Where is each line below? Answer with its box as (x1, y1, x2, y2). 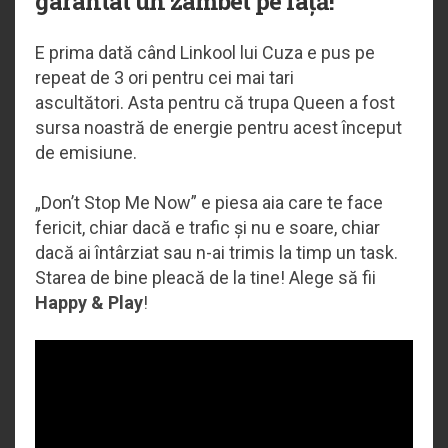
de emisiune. (35, 141, 141, 163)
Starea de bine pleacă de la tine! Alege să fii (35, 266, 376, 288)
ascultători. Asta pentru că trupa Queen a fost (35, 91, 395, 113)
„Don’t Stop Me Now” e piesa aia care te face (35, 191, 383, 213)
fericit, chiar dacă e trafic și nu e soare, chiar (35, 216, 380, 238)
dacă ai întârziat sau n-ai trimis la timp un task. (35, 241, 398, 263)
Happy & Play (35, 291, 143, 313)
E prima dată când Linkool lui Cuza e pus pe (35, 41, 375, 63)
